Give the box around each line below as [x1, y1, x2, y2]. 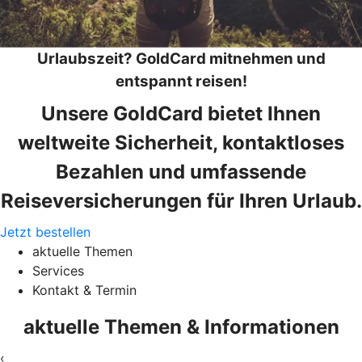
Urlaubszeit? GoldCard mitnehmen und [36, 48, 326, 68]
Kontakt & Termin [32, 281, 137, 298]
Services [32, 262, 84, 279]
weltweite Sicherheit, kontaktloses [18, 130, 344, 154]
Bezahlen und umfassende [56, 159, 306, 183]
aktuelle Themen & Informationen [23, 314, 339, 339]
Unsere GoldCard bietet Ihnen [41, 101, 321, 125]
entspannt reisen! [115, 71, 247, 90]
